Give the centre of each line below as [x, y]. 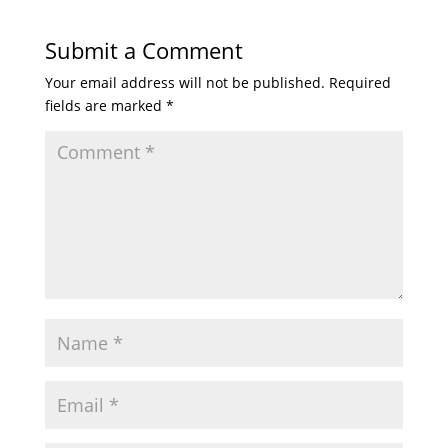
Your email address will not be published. [184, 82]
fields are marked [105, 105]
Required [359, 82]
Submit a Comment [143, 50]
